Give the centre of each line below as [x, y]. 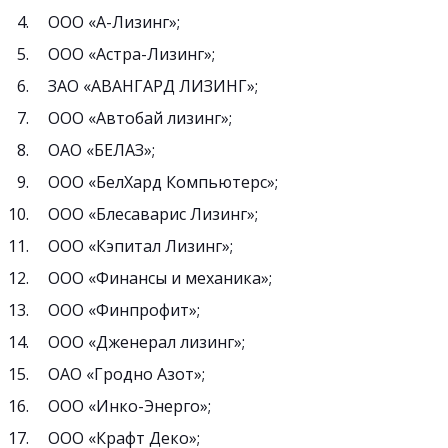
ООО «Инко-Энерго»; [129, 406]
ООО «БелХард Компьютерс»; [163, 182]
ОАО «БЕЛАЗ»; [101, 150]
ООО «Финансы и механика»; [160, 278]
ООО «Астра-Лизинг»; [131, 54]
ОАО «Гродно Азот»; [126, 374]
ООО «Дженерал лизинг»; [146, 342]
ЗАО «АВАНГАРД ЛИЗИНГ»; [153, 86]
